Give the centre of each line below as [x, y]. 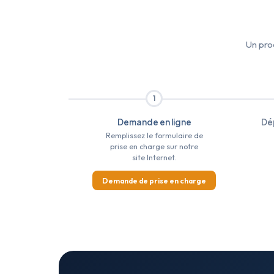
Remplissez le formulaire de [154, 136]
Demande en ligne [154, 122]
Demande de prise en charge [154, 180]
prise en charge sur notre [154, 147]
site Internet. [154, 158]
